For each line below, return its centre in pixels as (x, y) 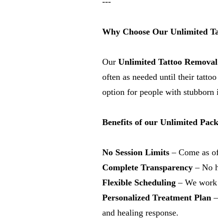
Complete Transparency (147, 167)
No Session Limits (136, 152)
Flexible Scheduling (139, 182)
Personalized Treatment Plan (157, 198)
